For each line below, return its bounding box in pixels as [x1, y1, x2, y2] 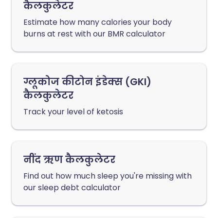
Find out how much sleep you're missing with [23, 170, 192, 182]
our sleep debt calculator [23, 182, 121, 193]
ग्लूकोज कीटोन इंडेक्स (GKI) [23, 75, 151, 89]
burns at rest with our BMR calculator [23, 28, 165, 39]
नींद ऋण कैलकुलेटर [23, 153, 115, 166]
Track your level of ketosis [23, 106, 123, 117]
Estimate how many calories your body [23, 17, 172, 28]
